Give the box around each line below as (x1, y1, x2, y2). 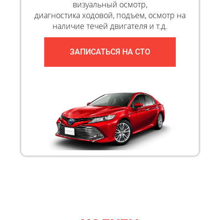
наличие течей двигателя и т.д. (52, 21, 167, 32)
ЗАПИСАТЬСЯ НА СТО (69, 47, 150, 56)
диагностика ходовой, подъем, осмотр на (34, 10, 186, 21)
